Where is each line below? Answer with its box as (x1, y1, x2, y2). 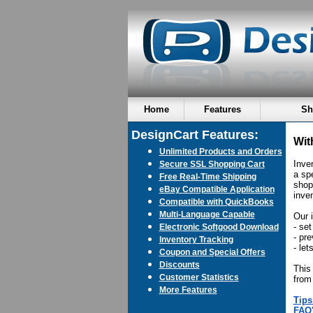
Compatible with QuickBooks (159, 197, 274, 206)
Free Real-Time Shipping (159, 172, 256, 181)
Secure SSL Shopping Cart (159, 159, 265, 168)
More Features (159, 285, 217, 294)
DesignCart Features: (131, 128, 259, 142)
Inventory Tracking (159, 235, 233, 244)
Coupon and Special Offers (159, 247, 265, 256)
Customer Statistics (159, 272, 239, 282)
